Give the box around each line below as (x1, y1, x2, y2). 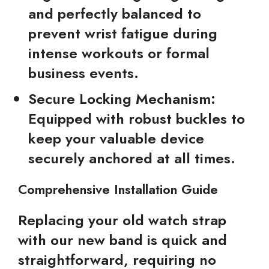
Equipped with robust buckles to (28, 108, 245, 129)
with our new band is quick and (18, 229, 227, 250)
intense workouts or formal (28, 43, 210, 64)
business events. (28, 62, 139, 83)
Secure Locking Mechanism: (28, 88, 216, 109)
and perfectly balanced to (28, 3, 201, 24)
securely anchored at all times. (28, 148, 235, 169)
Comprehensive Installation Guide (18, 180, 218, 199)
